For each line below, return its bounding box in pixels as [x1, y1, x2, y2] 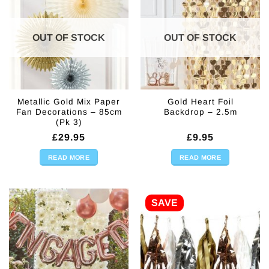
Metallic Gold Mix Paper [17, 97, 120, 107]
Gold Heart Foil [167, 97, 234, 107]
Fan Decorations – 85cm [16, 107, 122, 117]
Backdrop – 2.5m [163, 107, 237, 117]
